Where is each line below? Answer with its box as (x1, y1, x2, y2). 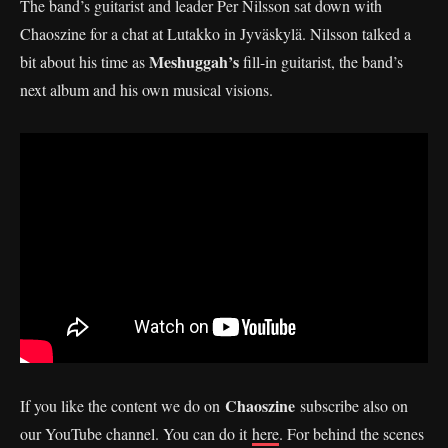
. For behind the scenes (279, 422, 424, 444)
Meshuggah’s (149, 50, 243, 73)
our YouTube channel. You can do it (20, 422, 252, 444)
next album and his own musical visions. (20, 79, 273, 100)
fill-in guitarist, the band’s (243, 51, 403, 72)
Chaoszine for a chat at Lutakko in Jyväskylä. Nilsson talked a (20, 23, 411, 44)
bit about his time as (20, 51, 149, 72)
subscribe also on (295, 394, 408, 416)
